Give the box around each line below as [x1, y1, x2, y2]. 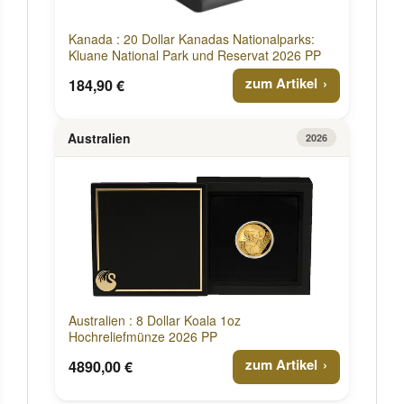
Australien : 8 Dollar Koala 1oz [69, 311, 241, 329]
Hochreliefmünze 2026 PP [69, 327, 217, 345]
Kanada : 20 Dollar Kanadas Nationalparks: [69, 30, 315, 48]
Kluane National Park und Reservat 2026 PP [69, 46, 321, 64]
